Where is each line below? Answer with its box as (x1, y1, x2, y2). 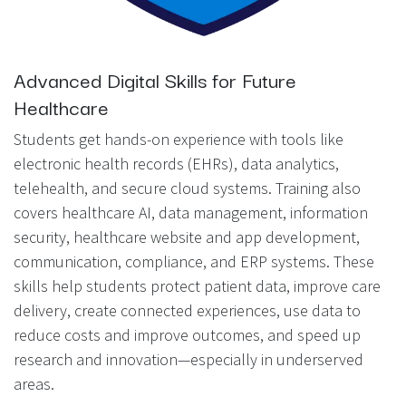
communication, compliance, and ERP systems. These (14, 250, 374, 272)
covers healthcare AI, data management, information (14, 201, 368, 223)
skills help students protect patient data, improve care (14, 275, 381, 296)
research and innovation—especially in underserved (14, 348, 363, 370)
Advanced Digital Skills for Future (14, 63, 296, 94)
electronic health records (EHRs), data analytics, (14, 152, 339, 174)
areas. (14, 372, 54, 394)
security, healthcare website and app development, (14, 226, 360, 247)
